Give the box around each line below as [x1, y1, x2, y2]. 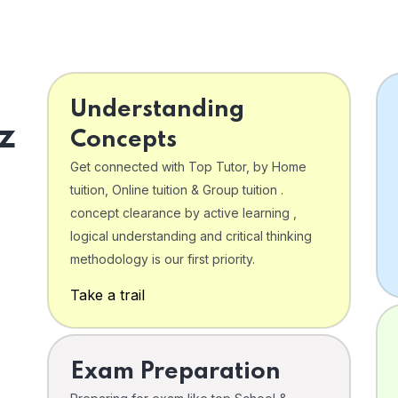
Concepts [70, 127, 177, 152]
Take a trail [70, 285, 145, 304]
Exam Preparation [70, 359, 281, 384]
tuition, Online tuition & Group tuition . [70, 181, 283, 197]
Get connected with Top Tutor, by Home [70, 158, 306, 174]
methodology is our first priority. [70, 251, 255, 267]
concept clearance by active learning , [70, 204, 297, 220]
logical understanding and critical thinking [70, 227, 312, 243]
